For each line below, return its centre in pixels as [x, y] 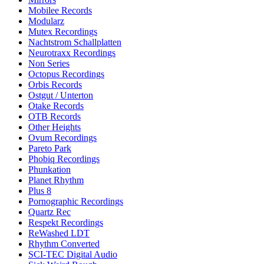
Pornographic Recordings [76, 201]
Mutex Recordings [63, 31]
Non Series [49, 63]
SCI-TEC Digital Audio [73, 254]
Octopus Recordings [66, 74]
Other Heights [55, 127]
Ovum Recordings [62, 137]
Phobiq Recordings [64, 159]
